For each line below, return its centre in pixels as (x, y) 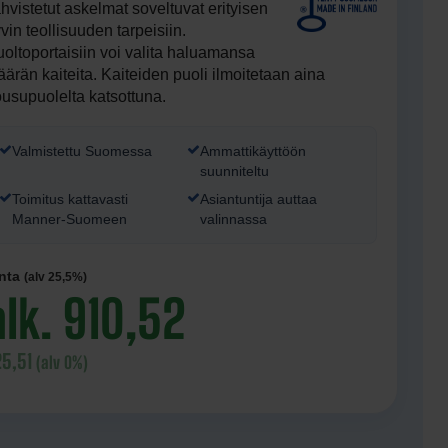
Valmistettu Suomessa (81, 151)
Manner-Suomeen (69, 219)
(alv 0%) (61, 362)
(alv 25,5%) (55, 277)
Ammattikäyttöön (253, 151)
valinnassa (234, 219)
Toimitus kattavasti (69, 199)
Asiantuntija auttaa (259, 199)
